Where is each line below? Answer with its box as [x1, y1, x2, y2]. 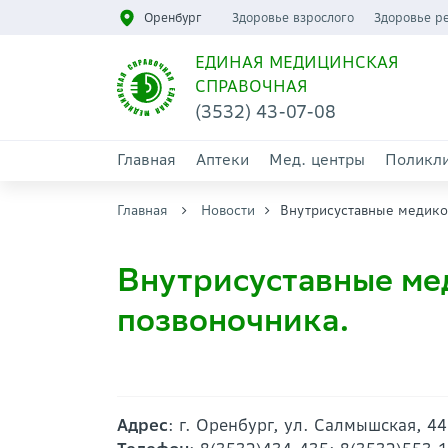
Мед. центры [269, 150, 365, 169]
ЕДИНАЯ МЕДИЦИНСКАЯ [194, 52, 399, 72]
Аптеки [196, 150, 249, 169]
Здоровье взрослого [231, 10, 354, 25]
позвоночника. [117, 300, 350, 340]
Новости [201, 202, 255, 219]
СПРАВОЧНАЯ [194, 76, 308, 96]
